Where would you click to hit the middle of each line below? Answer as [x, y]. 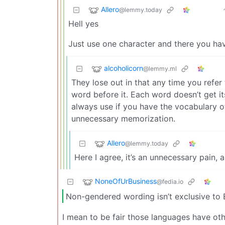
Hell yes [83, 24]
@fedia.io [170, 182]
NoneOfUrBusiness [126, 181]
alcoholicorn [124, 68]
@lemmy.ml [160, 69]
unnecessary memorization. [123, 119]
